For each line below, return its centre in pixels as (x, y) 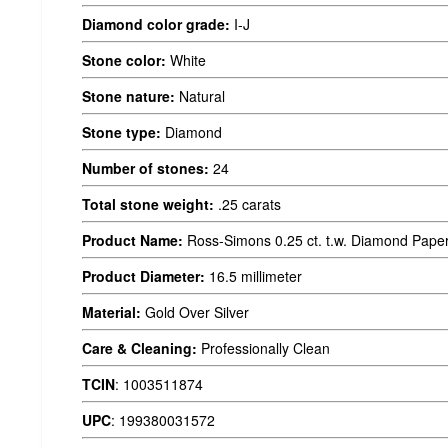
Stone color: (124, 59)
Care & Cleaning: (139, 347)
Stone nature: (128, 95)
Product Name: (132, 239)
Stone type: (121, 131)
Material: (111, 311)
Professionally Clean (263, 347)
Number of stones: (145, 167)
